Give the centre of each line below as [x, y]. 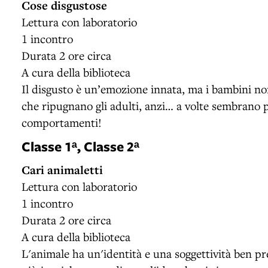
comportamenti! [62, 122]
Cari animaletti [62, 170]
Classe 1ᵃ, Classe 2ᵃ [80, 146]
